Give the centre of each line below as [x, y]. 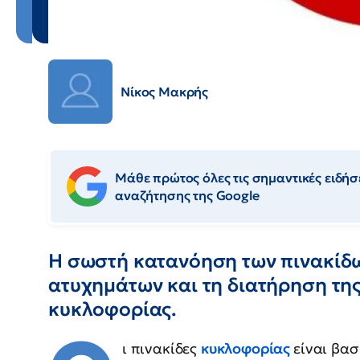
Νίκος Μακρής [165, 92]
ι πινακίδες [161, 349]
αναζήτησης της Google [187, 196]
